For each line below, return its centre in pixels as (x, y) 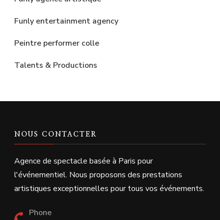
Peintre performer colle (57, 43)
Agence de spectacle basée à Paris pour (83, 161)
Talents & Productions (56, 65)
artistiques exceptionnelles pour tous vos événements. (109, 188)
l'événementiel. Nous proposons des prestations (98, 175)
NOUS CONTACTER (55, 134)
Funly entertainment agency (66, 21)
